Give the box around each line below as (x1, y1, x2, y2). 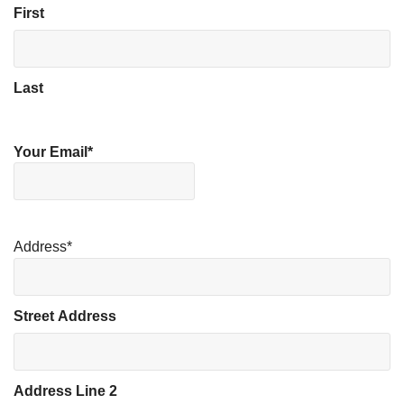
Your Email (14, 143, 87, 160)
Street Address (14, 308, 116, 324)
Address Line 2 (14, 383, 117, 399)
